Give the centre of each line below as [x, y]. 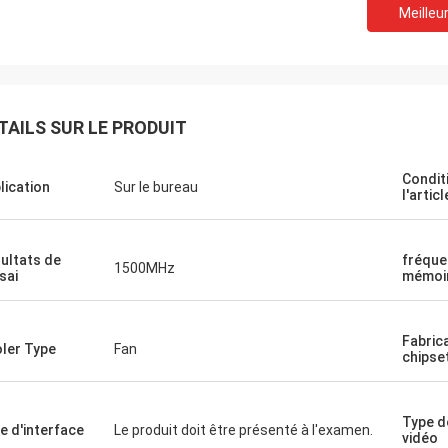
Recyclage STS [91, 16]
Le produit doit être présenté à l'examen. [243, 430]
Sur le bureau [156, 187]
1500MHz [144, 268]
